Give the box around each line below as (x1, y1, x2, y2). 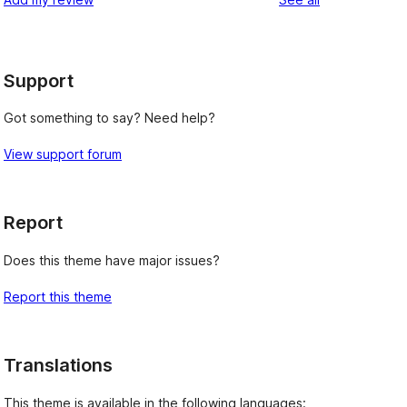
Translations (4, 354, 113, 376)
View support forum (4, 146, 122, 163)
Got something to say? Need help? (4, 110, 215, 126)
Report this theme (4, 289, 112, 304)
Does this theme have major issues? (4, 253, 220, 268)
